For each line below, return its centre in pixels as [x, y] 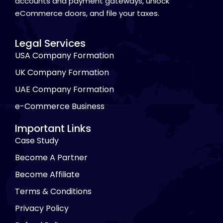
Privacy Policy [42, 208]
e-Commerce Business [60, 106]
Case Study [37, 140]
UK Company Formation [62, 72]
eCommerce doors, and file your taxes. [87, 13]
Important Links [53, 128]
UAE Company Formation [64, 89]
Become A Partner [51, 157]
